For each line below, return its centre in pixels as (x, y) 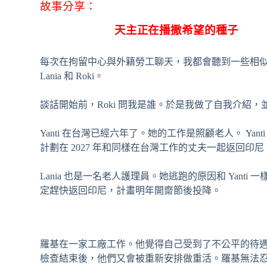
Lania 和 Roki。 (72, 76)
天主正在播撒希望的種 (170, 30)
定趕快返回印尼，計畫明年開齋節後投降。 (131, 190)
